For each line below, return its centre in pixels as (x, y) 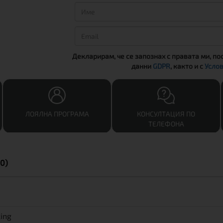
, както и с (188, 66)
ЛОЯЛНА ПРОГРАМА (57, 113)
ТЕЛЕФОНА (166, 123)
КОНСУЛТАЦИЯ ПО (166, 113)
